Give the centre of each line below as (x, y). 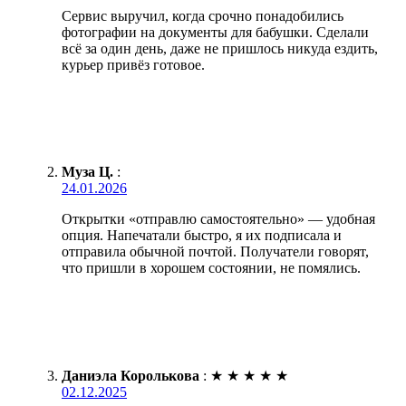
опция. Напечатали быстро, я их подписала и (202, 235)
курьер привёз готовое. (133, 64)
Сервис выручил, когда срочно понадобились (203, 15)
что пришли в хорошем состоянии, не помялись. (211, 267)
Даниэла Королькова (130, 375)
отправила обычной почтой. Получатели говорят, (215, 251)
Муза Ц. (87, 171)
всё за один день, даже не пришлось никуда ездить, (220, 48)
